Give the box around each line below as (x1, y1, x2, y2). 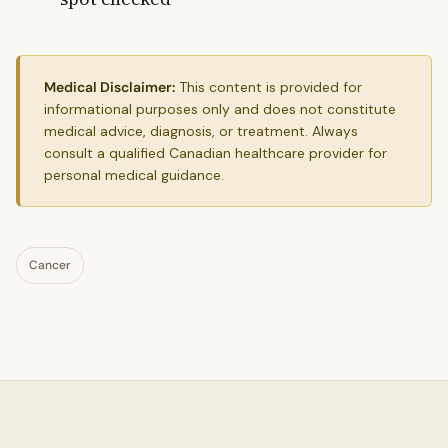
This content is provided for (175, 77, 362, 96)
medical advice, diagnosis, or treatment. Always (44, 121, 358, 140)
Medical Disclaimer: (44, 77, 175, 96)
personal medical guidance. (44, 165, 224, 184)
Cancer (29, 256, 71, 273)
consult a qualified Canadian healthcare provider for (44, 143, 387, 162)
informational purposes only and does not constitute (44, 99, 396, 118)
